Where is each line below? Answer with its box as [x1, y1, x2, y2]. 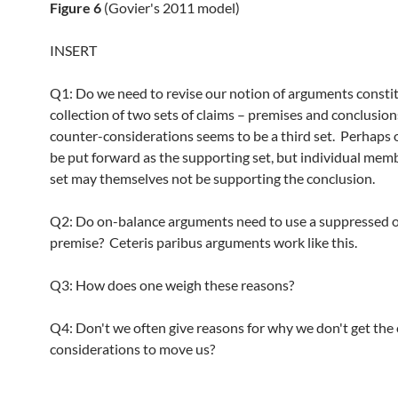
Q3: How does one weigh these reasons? [50, 276, 294, 293]
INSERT [50, 42, 97, 59]
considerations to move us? [50, 340, 215, 357]
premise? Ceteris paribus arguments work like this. [50, 234, 357, 251]
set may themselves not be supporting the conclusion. [50, 170, 375, 187]
